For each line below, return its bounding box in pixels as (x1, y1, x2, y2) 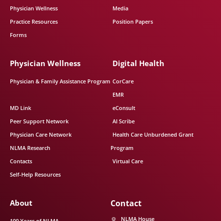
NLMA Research (10, 144, 50, 151)
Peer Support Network (10, 117, 69, 125)
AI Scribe (112, 117, 135, 125)
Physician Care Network (10, 131, 72, 138)
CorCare (112, 77, 134, 85)
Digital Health (112, 58, 164, 68)
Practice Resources (10, 18, 58, 25)
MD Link (10, 104, 31, 111)
